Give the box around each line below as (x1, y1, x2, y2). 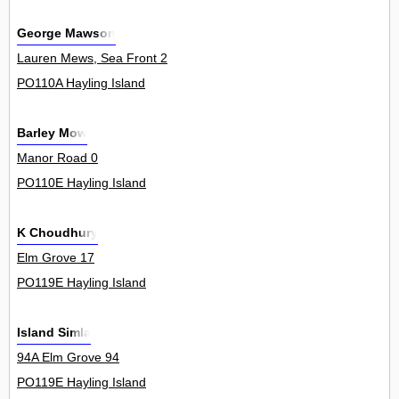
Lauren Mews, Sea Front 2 (17, 51, 167, 66)
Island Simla (17, 325, 91, 340)
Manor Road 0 (17, 151, 98, 166)
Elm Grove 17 (17, 250, 94, 265)
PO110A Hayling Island (17, 76, 145, 91)
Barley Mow (17, 126, 87, 141)
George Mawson (17, 26, 116, 41)
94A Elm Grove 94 (17, 350, 119, 365)
